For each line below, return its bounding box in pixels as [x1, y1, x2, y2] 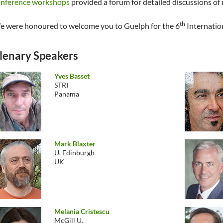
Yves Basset [54, 72, 90, 80]
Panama [54, 90, 79, 98]
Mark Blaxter [54, 139, 96, 148]
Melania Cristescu [54, 207, 110, 216]
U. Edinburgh [54, 148, 95, 157]
